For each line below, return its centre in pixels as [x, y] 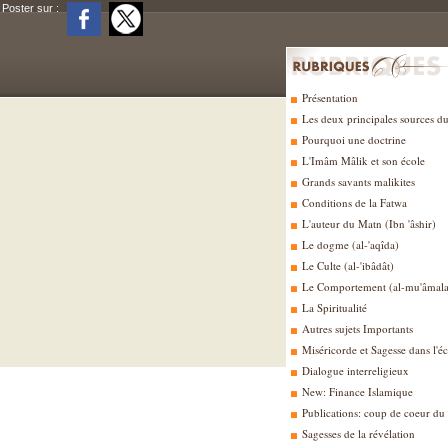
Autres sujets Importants [356, 328]
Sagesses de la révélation [357, 433]
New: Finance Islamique [356, 391]
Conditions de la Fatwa [353, 202]
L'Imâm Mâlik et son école [362, 160]
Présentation [328, 97]
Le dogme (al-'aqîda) [349, 244]
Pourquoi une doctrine [352, 139]
